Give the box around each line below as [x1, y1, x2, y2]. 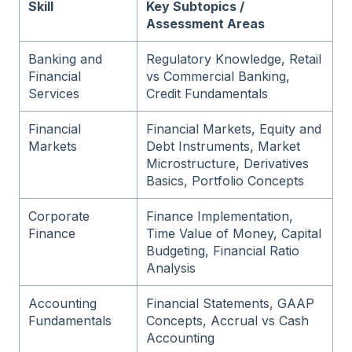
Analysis [146, 260, 196, 277]
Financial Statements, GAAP [146, 295, 315, 312]
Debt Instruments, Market [146, 138, 301, 155]
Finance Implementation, [146, 208, 294, 225]
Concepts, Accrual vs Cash [146, 313, 310, 329]
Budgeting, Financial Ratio [146, 243, 300, 259]
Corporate [28, 208, 90, 225]
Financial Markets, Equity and [146, 121, 322, 137]
